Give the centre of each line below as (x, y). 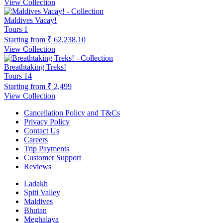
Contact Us (42, 130)
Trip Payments (47, 148)
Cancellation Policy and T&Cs (72, 112)
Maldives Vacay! (30, 20)
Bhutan (35, 210)
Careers (36, 139)
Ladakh (36, 183)
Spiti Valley (42, 192)
